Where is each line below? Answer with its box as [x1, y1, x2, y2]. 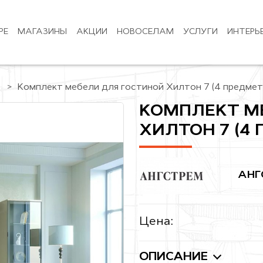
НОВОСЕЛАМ [116, 28, 174, 36]
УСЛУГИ [183, 28, 218, 36]
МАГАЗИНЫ [17, 28, 67, 36]
